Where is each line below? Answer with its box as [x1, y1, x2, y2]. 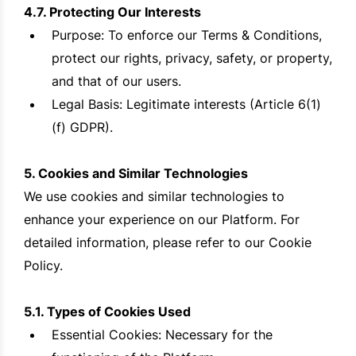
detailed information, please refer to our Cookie [24, 234, 311, 251]
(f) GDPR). [52, 119, 113, 136]
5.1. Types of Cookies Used [24, 304, 191, 320]
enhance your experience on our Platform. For [24, 211, 300, 228]
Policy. [24, 257, 63, 274]
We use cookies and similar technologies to [24, 188, 284, 205]
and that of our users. [52, 73, 181, 90]
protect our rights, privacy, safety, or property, [52, 50, 332, 67]
